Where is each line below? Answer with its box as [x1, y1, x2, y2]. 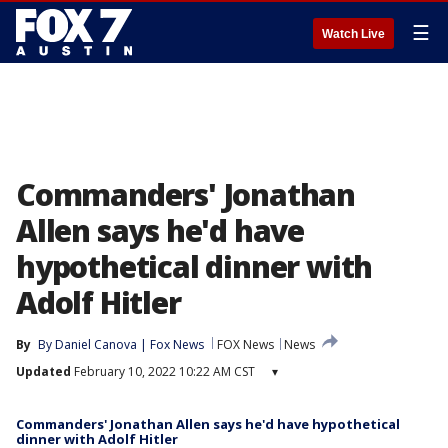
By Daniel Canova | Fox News [38, 336, 204, 353]
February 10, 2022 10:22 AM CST [71, 363, 255, 380]
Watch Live [322, 27, 385, 41]
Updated [16, 363, 71, 380]
